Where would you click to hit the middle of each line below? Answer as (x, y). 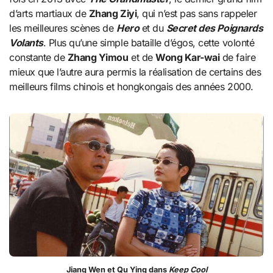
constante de (38, 57)
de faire (238, 57)
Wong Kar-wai (188, 57)
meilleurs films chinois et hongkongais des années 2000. (131, 86)
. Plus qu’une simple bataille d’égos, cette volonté (149, 42)
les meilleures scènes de (63, 28)
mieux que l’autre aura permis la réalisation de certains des (135, 72)
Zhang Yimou (98, 57)
